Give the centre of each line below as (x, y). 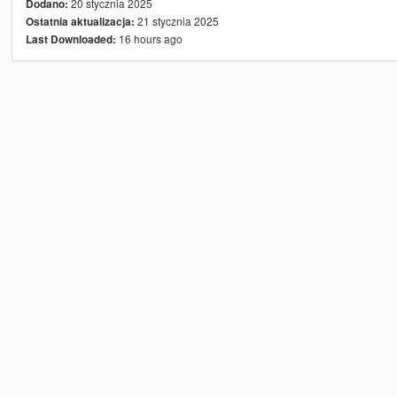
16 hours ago (149, 39)
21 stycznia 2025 (176, 21)
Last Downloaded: (70, 40)
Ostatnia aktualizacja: (80, 22)
